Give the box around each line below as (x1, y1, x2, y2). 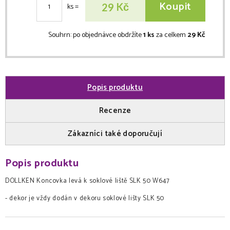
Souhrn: (48, 29, 73, 41)
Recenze (99, 104, 131, 118)
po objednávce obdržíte (73, 29, 143, 41)
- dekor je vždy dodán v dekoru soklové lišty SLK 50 (5, 193, 165, 204)
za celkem (155, 29, 187, 41)
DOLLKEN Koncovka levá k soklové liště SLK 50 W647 (5, 175, 170, 186)
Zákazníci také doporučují (67, 127, 163, 140)
